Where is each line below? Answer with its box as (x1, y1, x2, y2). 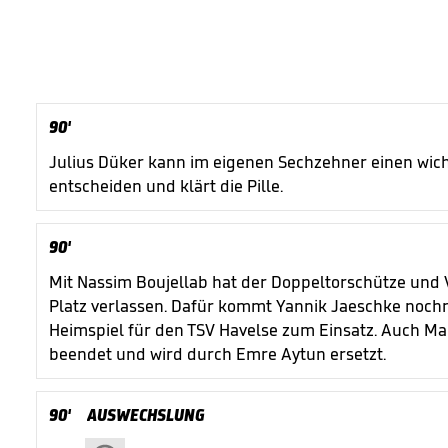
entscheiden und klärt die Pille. (49, 175, 283, 197)
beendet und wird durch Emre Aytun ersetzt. (49, 343, 386, 365)
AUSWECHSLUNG (87, 404, 205, 426)
